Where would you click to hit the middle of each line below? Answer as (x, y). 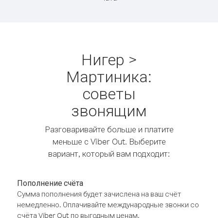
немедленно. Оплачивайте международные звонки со (108, 205)
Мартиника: (109, 76)
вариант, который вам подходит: (109, 154)
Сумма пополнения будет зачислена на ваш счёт (99, 194)
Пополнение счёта (50, 183)
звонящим (109, 110)
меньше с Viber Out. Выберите (109, 141)
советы (109, 93)
